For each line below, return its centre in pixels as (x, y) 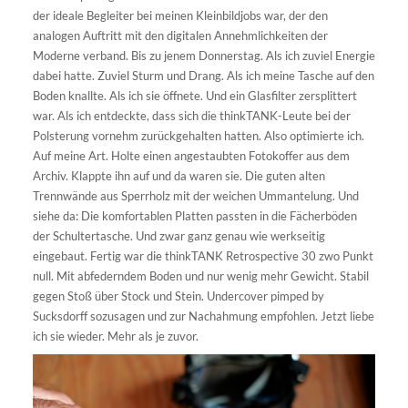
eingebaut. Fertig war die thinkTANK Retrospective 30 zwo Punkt (203, 256)
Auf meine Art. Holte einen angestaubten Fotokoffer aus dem (191, 156)
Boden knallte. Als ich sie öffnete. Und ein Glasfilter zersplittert (195, 96)
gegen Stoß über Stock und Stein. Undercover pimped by (178, 296)
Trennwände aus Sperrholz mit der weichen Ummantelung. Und (196, 196)
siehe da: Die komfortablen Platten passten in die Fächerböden (195, 216)
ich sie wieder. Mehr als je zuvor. (116, 336)
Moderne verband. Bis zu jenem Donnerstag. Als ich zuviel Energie (204, 56)
